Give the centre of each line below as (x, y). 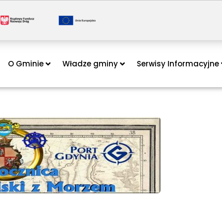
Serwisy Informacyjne (178, 63)
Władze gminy (90, 63)
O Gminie (26, 63)
